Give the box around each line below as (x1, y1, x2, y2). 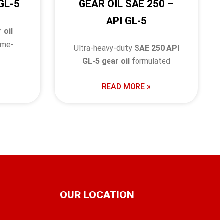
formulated (129, 56, 170, 66)
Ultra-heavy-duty (73, 43, 134, 53)
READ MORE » (102, 82, 151, 91)
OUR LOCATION (60, 189, 134, 201)
